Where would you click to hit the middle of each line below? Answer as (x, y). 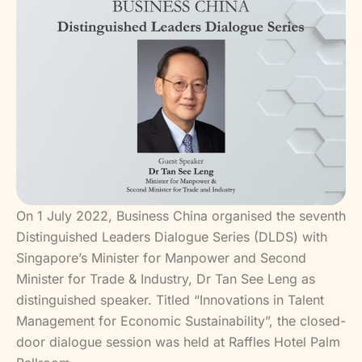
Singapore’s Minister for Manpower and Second (161, 258)
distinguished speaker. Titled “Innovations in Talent (170, 300)
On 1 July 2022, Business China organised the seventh (181, 216)
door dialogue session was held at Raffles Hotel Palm (178, 342)
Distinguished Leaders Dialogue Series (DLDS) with (172, 237)
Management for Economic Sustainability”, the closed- (181, 321)
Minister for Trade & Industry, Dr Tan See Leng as (166, 279)
